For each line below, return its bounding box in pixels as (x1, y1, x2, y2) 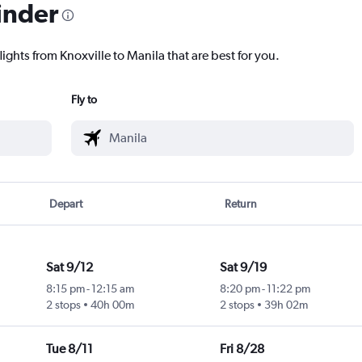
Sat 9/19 (219, 259, 267, 276)
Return (224, 197, 257, 211)
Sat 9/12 (45, 259, 93, 276)
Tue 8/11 (45, 341, 93, 357)
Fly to (71, 93, 97, 107)
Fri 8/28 (219, 341, 264, 357)
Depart (49, 197, 83, 211)
